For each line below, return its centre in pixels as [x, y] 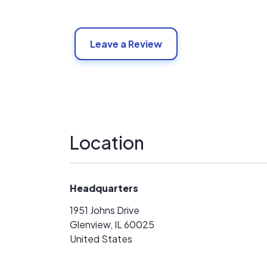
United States [101, 239]
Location [107, 142]
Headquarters [104, 188]
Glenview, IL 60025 [112, 224]
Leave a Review [126, 44]
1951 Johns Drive [105, 210]
